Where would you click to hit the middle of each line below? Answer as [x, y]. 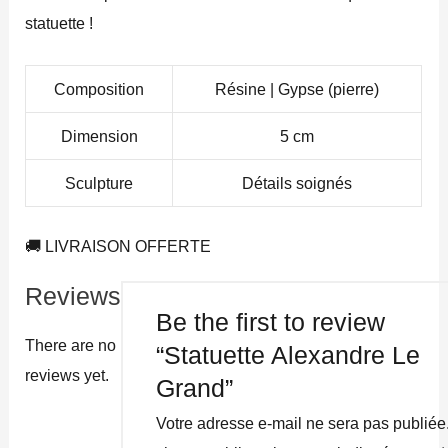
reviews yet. [67, 375]
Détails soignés [297, 182]
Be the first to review [271, 323]
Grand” [195, 389]
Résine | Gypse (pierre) [297, 88]
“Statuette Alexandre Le [288, 356]
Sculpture [99, 182]
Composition [99, 88]
